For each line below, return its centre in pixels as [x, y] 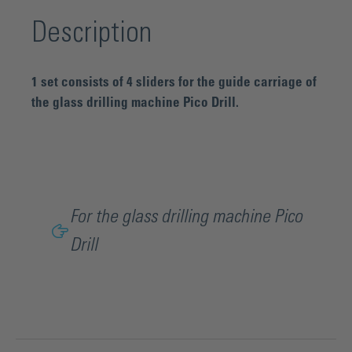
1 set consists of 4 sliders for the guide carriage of [174, 82]
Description [92, 33]
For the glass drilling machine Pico [186, 218]
